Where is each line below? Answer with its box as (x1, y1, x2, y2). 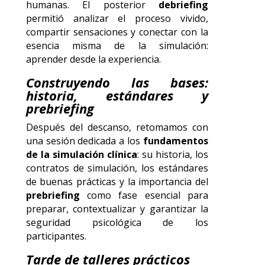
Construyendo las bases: (25, 73, 208, 91)
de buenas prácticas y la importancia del (25, 174, 208, 188)
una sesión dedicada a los (25, 134, 143, 147)
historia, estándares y (25, 86, 208, 104)
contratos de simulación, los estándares (25, 161, 208, 174)
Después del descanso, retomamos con (25, 120, 208, 134)
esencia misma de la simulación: (25, 38, 208, 52)
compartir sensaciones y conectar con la (25, 25, 208, 38)
